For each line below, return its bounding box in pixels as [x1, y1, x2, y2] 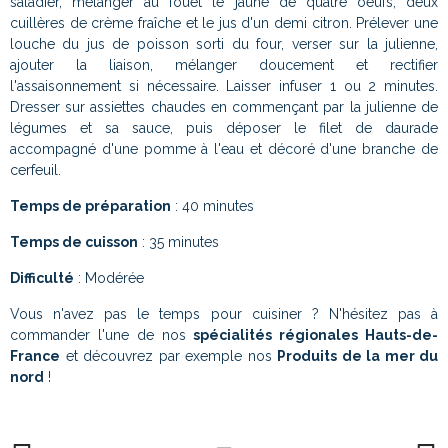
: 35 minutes [138, 233, 219, 250]
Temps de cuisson [10, 233, 138, 250]
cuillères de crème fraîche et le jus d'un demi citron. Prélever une [10, 14, 438, 31]
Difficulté [10, 269, 74, 286]
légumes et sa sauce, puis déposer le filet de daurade [10, 119, 438, 136]
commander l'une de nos [10, 326, 194, 343]
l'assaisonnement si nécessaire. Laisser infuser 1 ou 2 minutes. [10, 77, 438, 94]
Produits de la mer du [277, 347, 438, 364]
